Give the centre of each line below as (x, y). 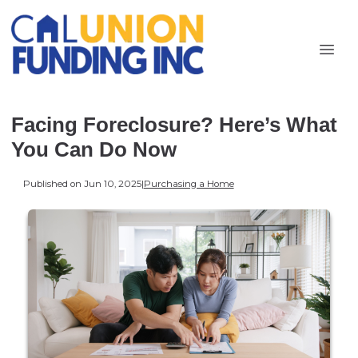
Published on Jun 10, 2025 (82, 183)
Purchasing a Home (189, 183)
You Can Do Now (94, 149)
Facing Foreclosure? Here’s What (174, 125)
